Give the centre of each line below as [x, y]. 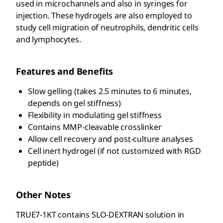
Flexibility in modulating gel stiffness [95, 115]
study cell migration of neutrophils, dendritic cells [107, 27]
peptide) [43, 163]
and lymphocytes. [49, 39]
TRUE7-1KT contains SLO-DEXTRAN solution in [100, 214]
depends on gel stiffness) [74, 103]
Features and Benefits [65, 71]
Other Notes [44, 194]
